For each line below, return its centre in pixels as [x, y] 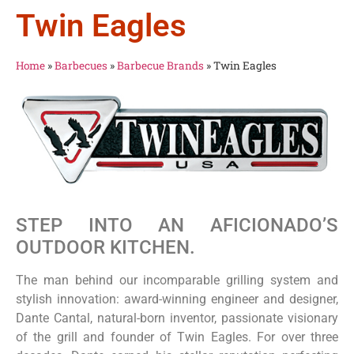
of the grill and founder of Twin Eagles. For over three [177, 337]
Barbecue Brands [160, 66]
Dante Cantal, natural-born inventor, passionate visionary [177, 318]
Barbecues [81, 66]
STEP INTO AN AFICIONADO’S [177, 225]
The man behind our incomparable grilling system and [177, 280]
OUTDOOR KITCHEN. [105, 247]
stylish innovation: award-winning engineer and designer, [177, 299]
